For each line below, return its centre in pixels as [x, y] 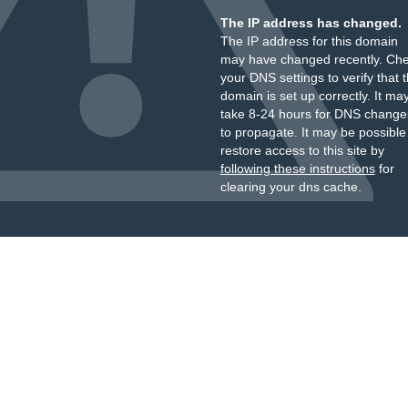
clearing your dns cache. [291, 187]
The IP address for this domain [309, 41]
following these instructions [297, 168]
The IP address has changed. [311, 23]
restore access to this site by [302, 150]
